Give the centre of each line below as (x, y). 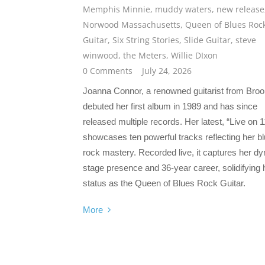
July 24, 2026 (167, 71)
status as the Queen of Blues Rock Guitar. (164, 183)
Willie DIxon (194, 56)
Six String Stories (146, 40)
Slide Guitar (207, 40)
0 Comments (108, 71)
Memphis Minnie (117, 9)
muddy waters (183, 9)
